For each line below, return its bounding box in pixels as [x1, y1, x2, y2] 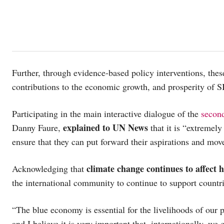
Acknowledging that [12, 162, 86, 174]
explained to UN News [63, 120, 148, 134]
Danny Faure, [12, 121, 63, 133]
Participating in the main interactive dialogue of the [12, 107, 201, 119]
